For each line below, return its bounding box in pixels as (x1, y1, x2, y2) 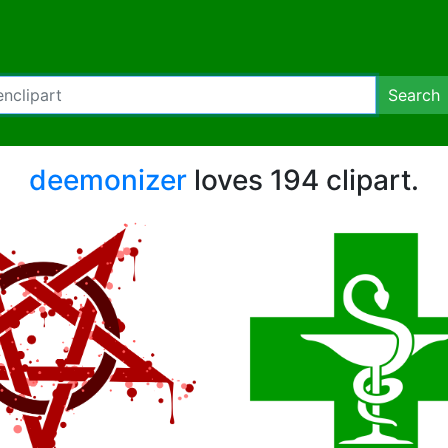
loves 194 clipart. (187, 163, 419, 197)
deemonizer (29, 163, 187, 197)
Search (388, 85, 440, 105)
